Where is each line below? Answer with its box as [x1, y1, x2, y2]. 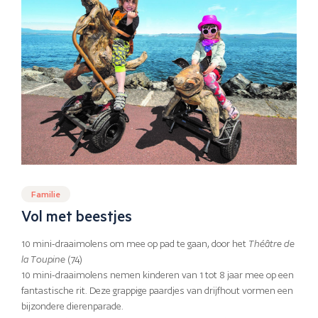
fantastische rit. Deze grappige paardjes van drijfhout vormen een [21, 285, 293, 297]
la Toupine [21, 254, 65, 265]
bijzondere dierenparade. [21, 301, 124, 312]
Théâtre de [248, 238, 295, 250]
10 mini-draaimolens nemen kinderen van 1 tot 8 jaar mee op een [21, 270, 294, 281]
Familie [31, 187, 60, 199]
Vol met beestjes [21, 205, 132, 226]
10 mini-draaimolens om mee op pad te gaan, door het [21, 238, 248, 250]
